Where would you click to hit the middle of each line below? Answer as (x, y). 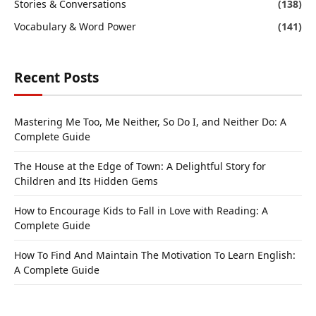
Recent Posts (56, 77)
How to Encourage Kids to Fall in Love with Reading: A (141, 210)
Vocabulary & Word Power (75, 26)
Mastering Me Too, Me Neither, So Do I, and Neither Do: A (150, 121)
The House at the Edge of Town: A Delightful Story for (140, 166)
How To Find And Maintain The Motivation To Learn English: (155, 255)
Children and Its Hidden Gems (86, 181)
